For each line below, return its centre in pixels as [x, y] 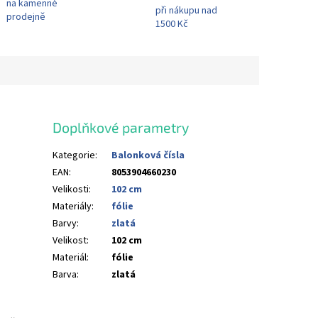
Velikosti [71, 189]
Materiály [72, 206]
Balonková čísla [148, 155]
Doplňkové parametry [121, 127]
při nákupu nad [187, 11]
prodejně [26, 17]
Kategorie [74, 155]
